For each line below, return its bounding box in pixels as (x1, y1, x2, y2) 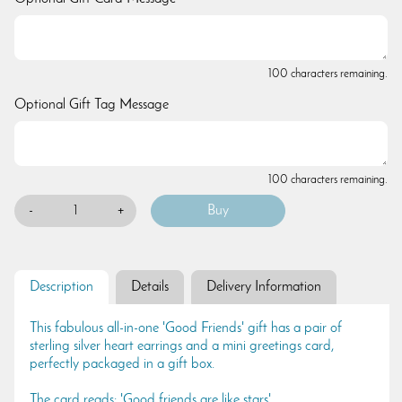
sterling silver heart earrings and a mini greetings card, (30, 338, 335, 354)
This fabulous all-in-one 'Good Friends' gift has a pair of (30, 320, 342, 336)
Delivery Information (206, 279, 321, 294)
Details (131, 279, 169, 294)
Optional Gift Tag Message (14, 97, 169, 112)
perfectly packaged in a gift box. (30, 356, 214, 371)
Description (30, 279, 93, 294)
